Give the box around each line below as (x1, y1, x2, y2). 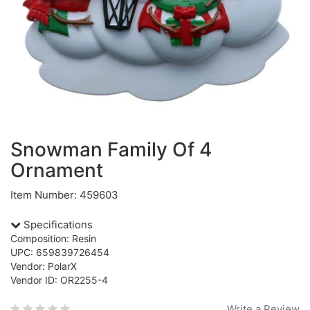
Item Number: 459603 (10, 188, 118, 201)
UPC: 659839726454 (10, 246, 109, 258)
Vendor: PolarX (10, 260, 77, 272)
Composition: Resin (10, 232, 96, 244)
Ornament (10, 158, 103, 182)
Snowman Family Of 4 (10, 138, 212, 161)
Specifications (21, 218, 93, 231)
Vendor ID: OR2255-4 (10, 274, 108, 286)
